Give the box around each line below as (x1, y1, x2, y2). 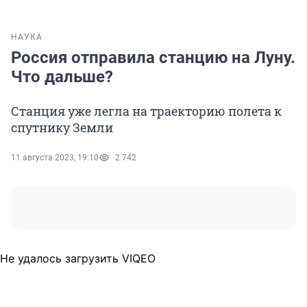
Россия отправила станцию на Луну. (11, 48, 295, 68)
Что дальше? (11, 67, 113, 87)
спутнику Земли (11, 119, 113, 136)
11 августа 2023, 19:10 (11, 153, 99, 163)
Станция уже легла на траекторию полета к (11, 103, 282, 120)
